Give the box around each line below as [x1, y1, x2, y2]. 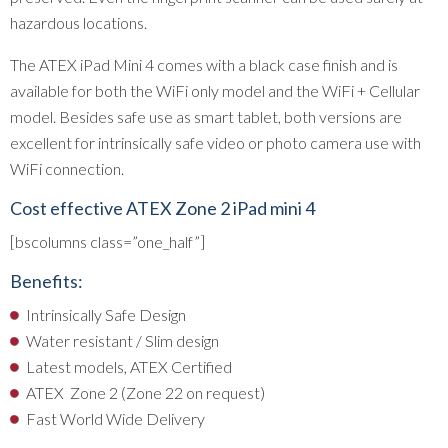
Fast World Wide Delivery [26, 409, 205, 428]
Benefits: [10, 270, 83, 292]
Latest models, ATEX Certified [26, 357, 232, 376]
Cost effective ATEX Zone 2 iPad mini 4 [10, 197, 315, 219]
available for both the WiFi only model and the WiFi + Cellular [10, 81, 420, 100]
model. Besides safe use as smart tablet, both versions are [10, 107, 402, 126]
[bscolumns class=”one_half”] [10, 232, 205, 251]
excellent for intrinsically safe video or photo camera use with [10, 133, 421, 152]
